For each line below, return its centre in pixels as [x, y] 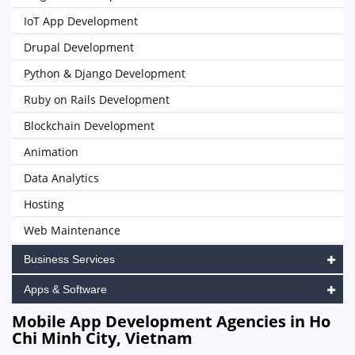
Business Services [69, 259]
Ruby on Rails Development [97, 99]
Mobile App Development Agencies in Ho [171, 321]
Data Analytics [61, 178]
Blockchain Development [89, 126]
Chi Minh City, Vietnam [102, 338]
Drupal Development [79, 47]
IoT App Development [81, 21]
